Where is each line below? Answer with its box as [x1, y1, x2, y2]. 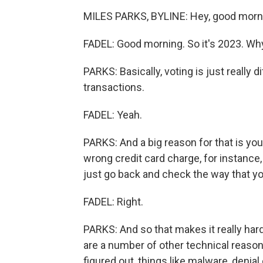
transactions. [83, 81, 144, 93]
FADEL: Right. [83, 195, 143, 208]
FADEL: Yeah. [83, 109, 142, 121]
